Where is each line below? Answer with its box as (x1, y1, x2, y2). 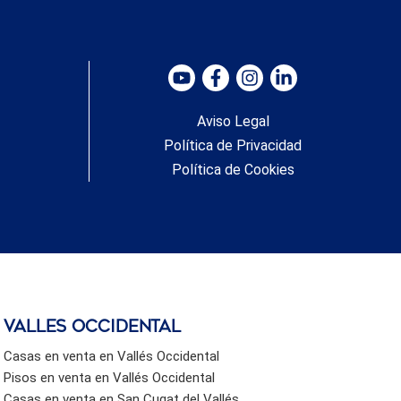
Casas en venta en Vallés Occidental (4, 347, 220, 364)
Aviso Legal (196, 112, 269, 130)
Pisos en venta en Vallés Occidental (4, 369, 216, 386)
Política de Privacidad (164, 136, 303, 154)
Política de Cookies (171, 160, 294, 178)
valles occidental (4, 316, 182, 337)
